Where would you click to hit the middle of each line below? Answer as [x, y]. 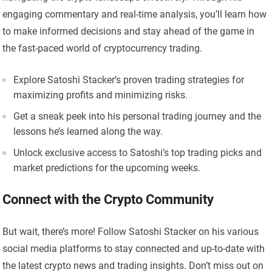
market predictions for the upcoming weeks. [107, 168]
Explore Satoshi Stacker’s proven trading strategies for [129, 80]
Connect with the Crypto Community [108, 200]
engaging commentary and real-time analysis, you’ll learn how [135, 15]
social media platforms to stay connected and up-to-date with [134, 249]
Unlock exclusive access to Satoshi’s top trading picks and [138, 153]
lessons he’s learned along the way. [88, 132]
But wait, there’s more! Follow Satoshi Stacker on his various [131, 232]
